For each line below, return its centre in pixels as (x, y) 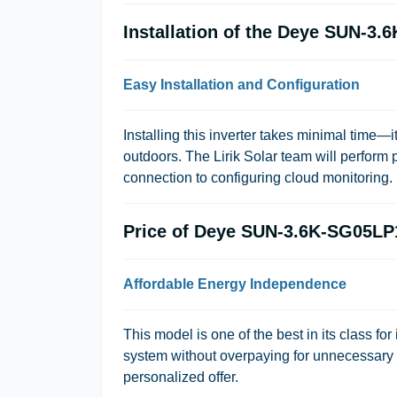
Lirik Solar (245, 156)
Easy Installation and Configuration (241, 85)
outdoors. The (168, 156)
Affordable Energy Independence (235, 284)
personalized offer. (181, 377)
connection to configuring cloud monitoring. (258, 178)
